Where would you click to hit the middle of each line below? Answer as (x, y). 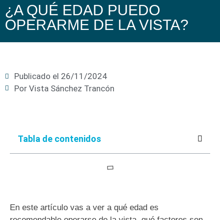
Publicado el (37, 76)
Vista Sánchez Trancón (71, 88)
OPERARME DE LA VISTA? (97, 25)
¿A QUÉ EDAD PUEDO (82, 10)
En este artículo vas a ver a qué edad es (84, 207)
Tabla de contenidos (59, 138)
